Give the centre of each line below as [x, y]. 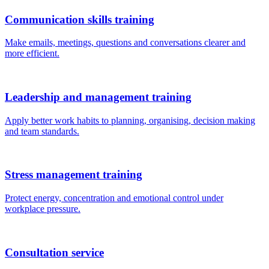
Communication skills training [80, 19]
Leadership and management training [98, 97]
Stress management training [74, 175]
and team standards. [42, 131]
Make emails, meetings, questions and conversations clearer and [125, 43]
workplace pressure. [43, 209]
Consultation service [54, 252]
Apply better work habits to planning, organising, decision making [130, 120]
